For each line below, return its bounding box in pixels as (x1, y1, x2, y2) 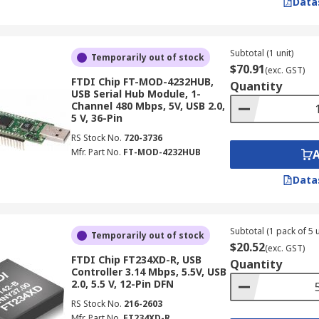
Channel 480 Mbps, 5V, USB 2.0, (70, 99, 225, 113)
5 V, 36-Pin (70, 111, 122, 125)
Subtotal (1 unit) (229, 47, 293, 59)
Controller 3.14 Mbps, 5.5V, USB (70, 265, 226, 278)
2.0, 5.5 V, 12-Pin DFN (70, 277, 174, 291)
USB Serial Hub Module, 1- (70, 87, 201, 100)
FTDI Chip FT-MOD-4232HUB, (70, 75, 214, 88)
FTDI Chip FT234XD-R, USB (70, 253, 202, 266)
